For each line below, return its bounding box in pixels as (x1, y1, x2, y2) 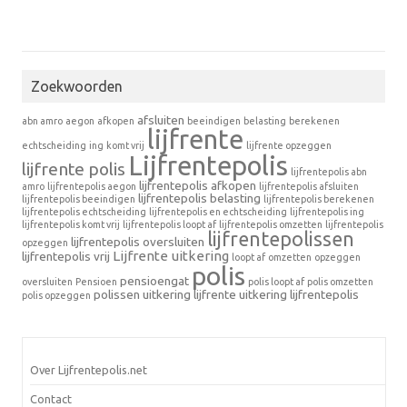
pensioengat (120, 273, 189, 288)
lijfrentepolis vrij (22, 249, 110, 263)
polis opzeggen (22, 290, 91, 301)
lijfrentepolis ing (290, 206, 364, 217)
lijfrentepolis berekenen (263, 194, 374, 204)
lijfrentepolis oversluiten (71, 234, 204, 249)
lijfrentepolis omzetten (219, 219, 323, 230)
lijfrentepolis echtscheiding (22, 206, 146, 217)
